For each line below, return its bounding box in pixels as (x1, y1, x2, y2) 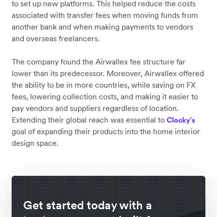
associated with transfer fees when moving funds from (12, 10, 198, 20)
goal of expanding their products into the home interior (12, 126, 200, 137)
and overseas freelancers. (12, 33, 100, 44)
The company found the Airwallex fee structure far (12, 57, 186, 67)
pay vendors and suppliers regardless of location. (12, 103, 179, 113)
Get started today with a (23, 198, 152, 213)
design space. (12, 138, 59, 148)
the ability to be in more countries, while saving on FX (12, 80, 196, 90)
